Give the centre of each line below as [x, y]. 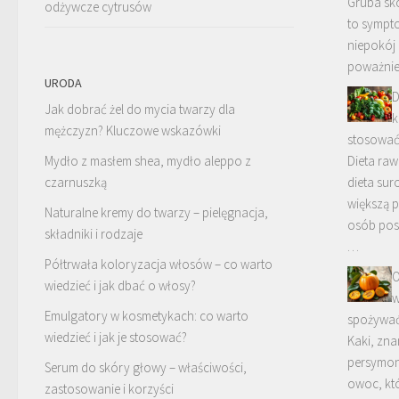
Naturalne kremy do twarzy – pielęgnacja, [156, 212]
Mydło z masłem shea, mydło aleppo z [148, 161]
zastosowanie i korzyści [109, 389]
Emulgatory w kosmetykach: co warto [147, 316]
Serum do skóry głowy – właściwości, [146, 367]
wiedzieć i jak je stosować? [116, 337]
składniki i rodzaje [94, 234]
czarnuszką [76, 182]
